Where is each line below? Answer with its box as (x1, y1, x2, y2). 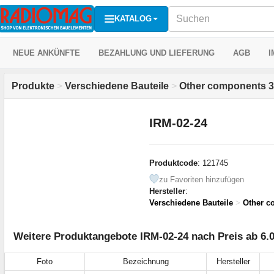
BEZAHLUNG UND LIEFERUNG (98, 48, 215, 57)
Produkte (12, 81, 54, 91)
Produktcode (149, 158, 198, 168)
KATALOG (114, 13, 152, 23)
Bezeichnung (122, 256, 169, 266)
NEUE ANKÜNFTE (13, 48, 80, 57)
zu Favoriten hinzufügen (158, 174, 244, 184)
